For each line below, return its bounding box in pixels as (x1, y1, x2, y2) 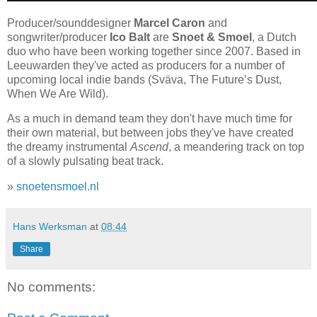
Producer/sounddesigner (7, 16, 134, 29)
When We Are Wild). (7, 87, 108, 100)
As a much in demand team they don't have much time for (7, 113, 292, 125)
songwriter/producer (7, 30, 110, 43)
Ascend (130, 141, 168, 154)
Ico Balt (110, 30, 150, 43)
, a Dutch (252, 30, 296, 43)
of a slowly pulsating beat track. (7, 155, 163, 168)
